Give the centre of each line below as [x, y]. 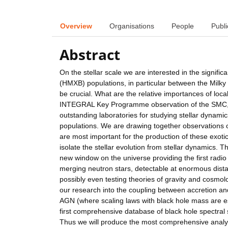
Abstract [90, 55]
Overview [76, 26]
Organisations [132, 26]
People [183, 26]
